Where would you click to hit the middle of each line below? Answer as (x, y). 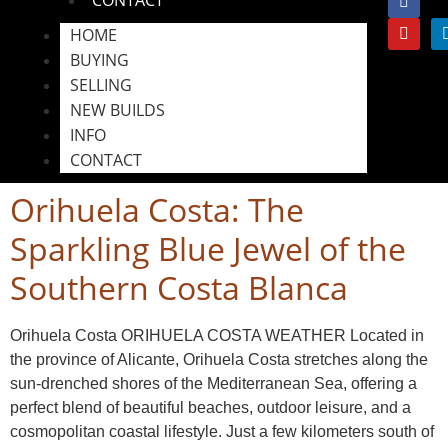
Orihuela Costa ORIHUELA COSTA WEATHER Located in (217, 335)
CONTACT (106, 159)
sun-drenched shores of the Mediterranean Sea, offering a (213, 383)
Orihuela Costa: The (157, 209)
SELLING (101, 84)
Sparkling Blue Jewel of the (208, 248)
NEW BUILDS (117, 109)
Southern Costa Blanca (179, 287)
